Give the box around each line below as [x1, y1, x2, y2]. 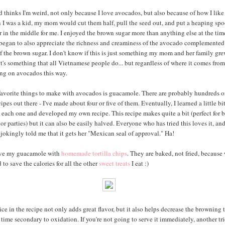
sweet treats [98, 158, 130, 168]
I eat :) [130, 158, 149, 168]
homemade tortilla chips [61, 148, 127, 158]
